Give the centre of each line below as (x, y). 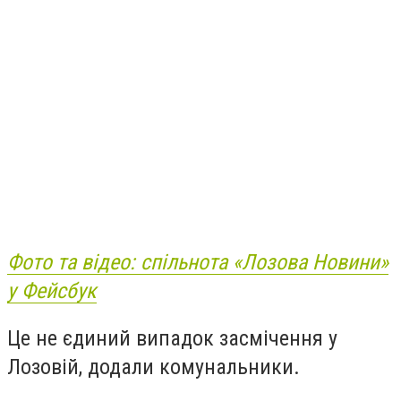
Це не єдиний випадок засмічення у (172, 339)
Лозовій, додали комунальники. (154, 367)
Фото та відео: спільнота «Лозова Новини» (198, 262)
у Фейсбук (52, 290)
